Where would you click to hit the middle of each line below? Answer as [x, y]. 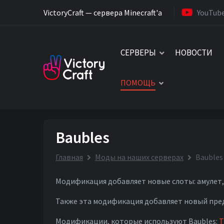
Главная [69, 157]
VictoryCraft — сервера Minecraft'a [103, 12]
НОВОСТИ [194, 52]
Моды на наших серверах [139, 157]
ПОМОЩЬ [138, 82]
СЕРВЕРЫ [138, 52]
